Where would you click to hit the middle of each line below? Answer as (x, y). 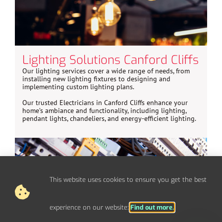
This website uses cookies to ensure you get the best (128, 180)
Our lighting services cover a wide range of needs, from (106, 71)
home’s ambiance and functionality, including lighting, (104, 111)
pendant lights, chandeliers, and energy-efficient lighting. (109, 119)
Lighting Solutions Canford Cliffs (111, 60)
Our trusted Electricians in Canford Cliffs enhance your (105, 103)
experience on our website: (90, 207)
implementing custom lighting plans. (78, 87)
